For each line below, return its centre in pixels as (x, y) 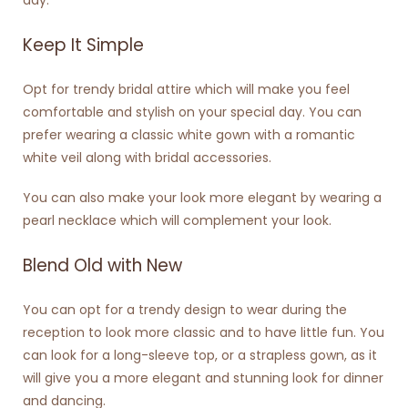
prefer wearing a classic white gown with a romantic (189, 134)
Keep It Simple (83, 45)
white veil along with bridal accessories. (147, 157)
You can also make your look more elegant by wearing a (202, 198)
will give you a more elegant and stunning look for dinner (203, 378)
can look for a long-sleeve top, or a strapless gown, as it (200, 356)
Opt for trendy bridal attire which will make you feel (186, 89)
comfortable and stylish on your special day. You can (192, 112)
